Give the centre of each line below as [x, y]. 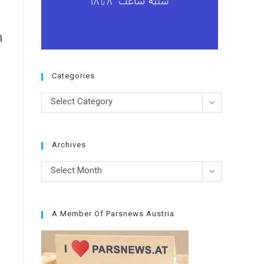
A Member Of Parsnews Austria [113, 214]
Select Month [76, 171]
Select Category [82, 102]
